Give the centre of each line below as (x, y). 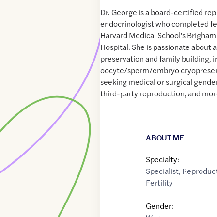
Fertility (160, 183)
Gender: (160, 206)
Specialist (163, 171)
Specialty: (163, 159)
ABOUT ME (165, 138)
